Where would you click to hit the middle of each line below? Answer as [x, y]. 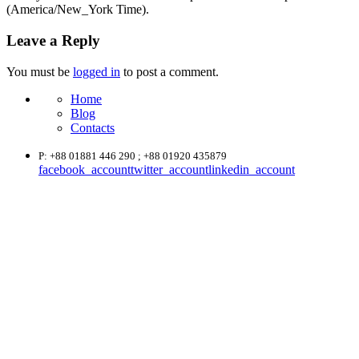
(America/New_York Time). [78, 10]
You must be [40, 71]
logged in [97, 71]
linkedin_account [252, 169]
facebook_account [85, 169]
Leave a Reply [53, 41]
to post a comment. [169, 71]
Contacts [93, 127]
